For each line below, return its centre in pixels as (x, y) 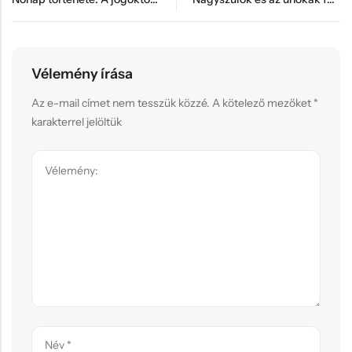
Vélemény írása (82, 74)
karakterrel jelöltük (77, 122)
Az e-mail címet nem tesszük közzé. (121, 103)
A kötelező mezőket (263, 103)
